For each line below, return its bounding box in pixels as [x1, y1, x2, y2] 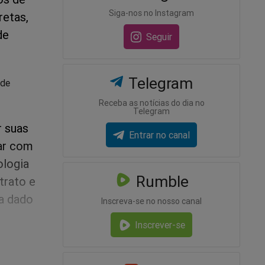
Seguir [146, 30, 173, 43]
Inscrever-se [134, 219, 185, 231]
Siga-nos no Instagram [109, 7, 194, 18]
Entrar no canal [128, 129, 190, 141]
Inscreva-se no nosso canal [101, 196, 202, 207]
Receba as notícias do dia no [98, 97, 205, 108]
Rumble [131, 172, 189, 192]
